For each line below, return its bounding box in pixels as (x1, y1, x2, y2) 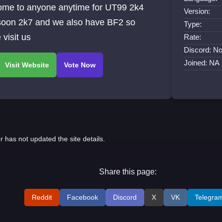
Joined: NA (184, 58, 220, 67)
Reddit (32, 193, 53, 202)
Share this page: (99, 167, 157, 176)
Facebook (67, 193, 99, 202)
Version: (184, 6, 211, 15)
